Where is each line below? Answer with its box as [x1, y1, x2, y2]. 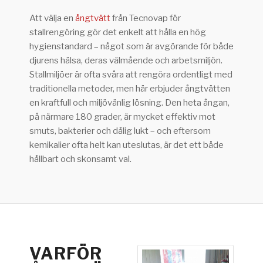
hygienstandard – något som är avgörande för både [29, 41, 234, 52]
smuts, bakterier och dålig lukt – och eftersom [29, 125, 211, 136]
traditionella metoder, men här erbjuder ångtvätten [29, 83, 230, 94]
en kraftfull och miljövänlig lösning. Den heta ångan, [29, 97, 230, 108]
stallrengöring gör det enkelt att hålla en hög [29, 26, 206, 38]
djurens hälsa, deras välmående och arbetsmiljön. [29, 55, 222, 66]
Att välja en [29, 12, 75, 23]
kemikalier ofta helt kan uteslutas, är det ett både [29, 139, 224, 150]
